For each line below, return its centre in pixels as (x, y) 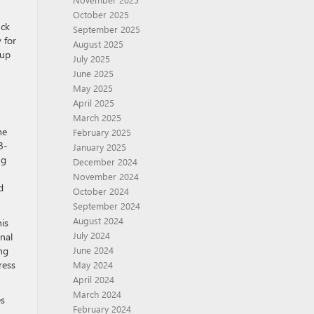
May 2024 (93, 265)
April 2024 (93, 279)
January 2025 (99, 147)
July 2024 (91, 235)
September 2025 (106, 29)
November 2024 (105, 176)
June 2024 (93, 250)
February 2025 (102, 132)
